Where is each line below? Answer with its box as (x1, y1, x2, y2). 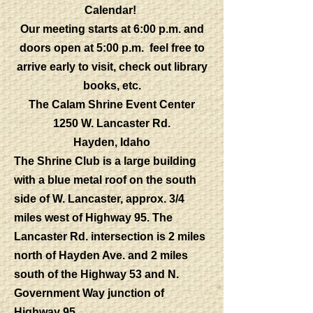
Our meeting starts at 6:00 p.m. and (20, 23, 204, 35)
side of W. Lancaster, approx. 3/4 (14, 193, 184, 205)
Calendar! (85, 4, 139, 16)
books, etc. (82, 80, 141, 92)
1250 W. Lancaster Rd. (53, 117, 170, 129)
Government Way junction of (14, 287, 164, 299)
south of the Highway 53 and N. (14, 268, 179, 280)
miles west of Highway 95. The (14, 212, 173, 224)
